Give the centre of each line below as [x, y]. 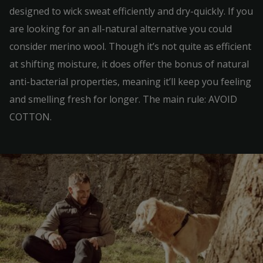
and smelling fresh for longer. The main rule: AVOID [123, 99]
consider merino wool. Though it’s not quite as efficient [130, 46]
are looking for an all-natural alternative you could [121, 29]
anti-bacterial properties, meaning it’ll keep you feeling [130, 82]
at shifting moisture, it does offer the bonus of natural [129, 64]
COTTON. [31, 117]
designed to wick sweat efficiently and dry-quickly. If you [131, 11]
